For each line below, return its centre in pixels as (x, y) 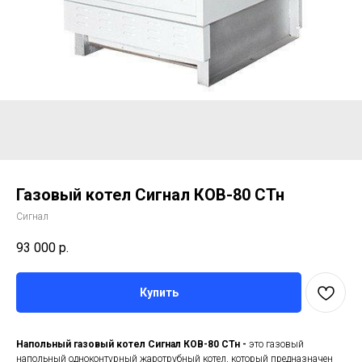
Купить (159, 293)
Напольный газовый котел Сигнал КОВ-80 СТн (128, 345)
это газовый (275, 345)
